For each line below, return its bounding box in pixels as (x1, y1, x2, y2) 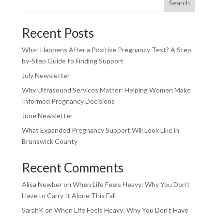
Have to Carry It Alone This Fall (21, 191, 116, 200)
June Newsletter (21, 111, 73, 120)
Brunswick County (21, 137, 77, 146)
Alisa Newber (21, 180, 62, 189)
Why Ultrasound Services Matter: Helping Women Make (21, 86, 191, 94)
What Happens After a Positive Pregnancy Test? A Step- (21, 46, 194, 54)
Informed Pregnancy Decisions (21, 97, 115, 106)
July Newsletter (21, 71, 70, 80)
